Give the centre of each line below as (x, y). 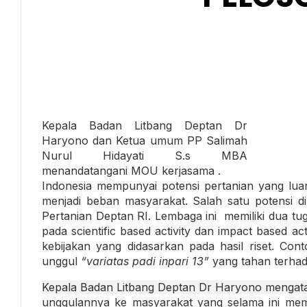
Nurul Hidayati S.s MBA (145, 155)
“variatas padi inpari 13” (145, 261)
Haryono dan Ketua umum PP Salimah (145, 140)
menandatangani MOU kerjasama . (131, 170)
